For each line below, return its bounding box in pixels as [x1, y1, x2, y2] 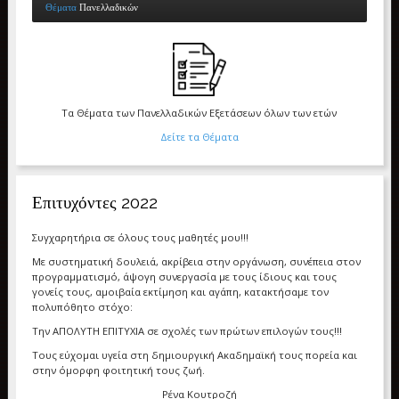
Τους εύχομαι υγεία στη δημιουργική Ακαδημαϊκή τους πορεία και [31, 348, 357, 362]
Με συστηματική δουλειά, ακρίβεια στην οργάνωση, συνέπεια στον [31, 255, 361, 269]
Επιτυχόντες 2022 [31, 192, 158, 213]
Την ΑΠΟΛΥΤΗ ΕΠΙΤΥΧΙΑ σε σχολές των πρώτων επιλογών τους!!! [31, 324, 342, 338]
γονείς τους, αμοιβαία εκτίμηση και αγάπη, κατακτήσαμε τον [31, 285, 329, 299]
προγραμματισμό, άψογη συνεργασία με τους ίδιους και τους [31, 270, 337, 284]
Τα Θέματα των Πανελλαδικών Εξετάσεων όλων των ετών [61, 106, 338, 120]
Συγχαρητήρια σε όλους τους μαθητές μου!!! [31, 231, 248, 245]
